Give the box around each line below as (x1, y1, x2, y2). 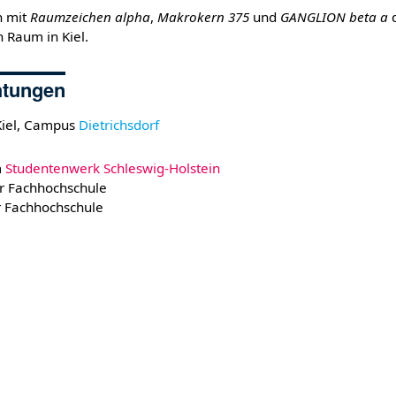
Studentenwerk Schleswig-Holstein (5, 158, 220, 177)
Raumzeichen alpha (30, 8, 151, 27)
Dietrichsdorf (78, 115, 159, 133)
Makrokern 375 (157, 8, 250, 27)
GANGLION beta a (280, 8, 389, 27)
